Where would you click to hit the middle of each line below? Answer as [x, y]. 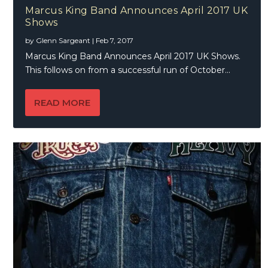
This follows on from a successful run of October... [128, 70]
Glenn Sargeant [63, 41]
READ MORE [63, 103]
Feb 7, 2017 [115, 41]
